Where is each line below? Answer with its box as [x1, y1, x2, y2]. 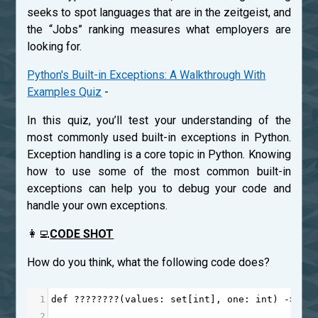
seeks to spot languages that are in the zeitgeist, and [27, 5, 291, 19]
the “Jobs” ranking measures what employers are [27, 22, 291, 36]
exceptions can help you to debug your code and [27, 181, 291, 195]
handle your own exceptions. [27, 198, 168, 212]
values [125, 293, 160, 305]
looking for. [27, 39, 82, 53]
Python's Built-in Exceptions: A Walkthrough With [27, 67, 266, 82]
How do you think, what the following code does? [27, 255, 270, 269]
